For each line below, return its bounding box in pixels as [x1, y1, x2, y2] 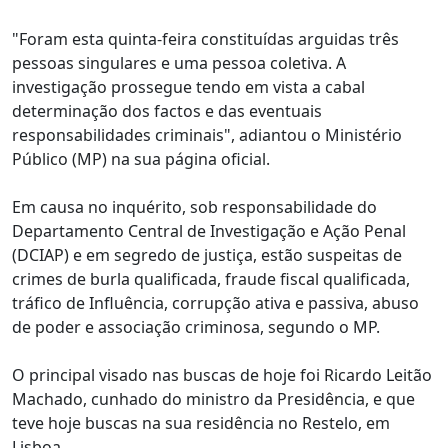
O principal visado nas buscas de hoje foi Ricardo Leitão [12, 364, 432, 386]
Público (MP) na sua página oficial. [12, 148, 270, 170]
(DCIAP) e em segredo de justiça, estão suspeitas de [12, 244, 402, 266]
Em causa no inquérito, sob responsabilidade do [12, 196, 377, 218]
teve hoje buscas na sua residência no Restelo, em [12, 412, 390, 434]
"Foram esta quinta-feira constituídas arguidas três [12, 28, 399, 50]
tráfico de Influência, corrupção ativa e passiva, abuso [12, 292, 419, 314]
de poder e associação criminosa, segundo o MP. [12, 316, 380, 338]
